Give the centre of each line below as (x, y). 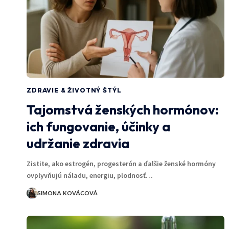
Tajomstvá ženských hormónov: (123, 109)
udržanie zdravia (78, 143)
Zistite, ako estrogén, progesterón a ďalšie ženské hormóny (121, 163)
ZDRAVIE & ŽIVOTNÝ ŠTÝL (74, 90)
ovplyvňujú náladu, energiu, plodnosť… (90, 175)
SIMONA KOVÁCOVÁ (67, 193)
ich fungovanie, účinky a (98, 126)
